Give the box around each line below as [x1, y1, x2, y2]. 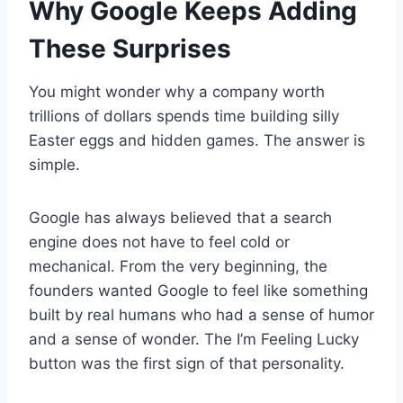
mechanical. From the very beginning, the [29, 256, 327, 275]
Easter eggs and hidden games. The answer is [29, 130, 365, 149]
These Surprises [29, 32, 231, 64]
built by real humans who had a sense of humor [29, 305, 374, 324]
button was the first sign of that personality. [29, 354, 345, 372]
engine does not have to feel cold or [29, 232, 290, 251]
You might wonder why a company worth [29, 82, 325, 101]
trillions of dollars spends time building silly [29, 106, 339, 125]
